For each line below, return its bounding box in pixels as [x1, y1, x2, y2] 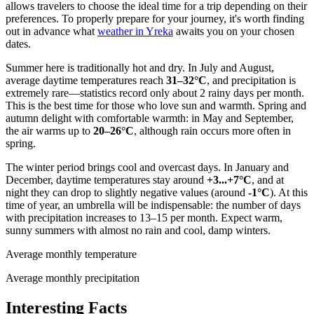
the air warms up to [6, 124, 93, 137]
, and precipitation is [207, 74, 296, 86]
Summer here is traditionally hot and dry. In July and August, [6, 61, 274, 74]
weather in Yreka [97, 25, 173, 37]
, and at [252, 173, 284, 186]
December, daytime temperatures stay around [6, 173, 207, 186]
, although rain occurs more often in [134, 124, 291, 137]
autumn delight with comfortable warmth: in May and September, [6, 111, 294, 124]
